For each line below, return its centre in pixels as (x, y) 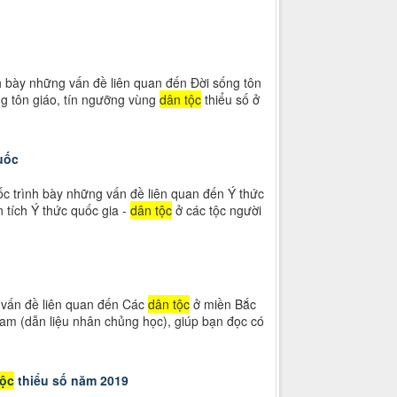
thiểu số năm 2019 (71, 381)
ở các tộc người (216, 210)
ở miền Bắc (222, 304)
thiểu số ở (230, 100)
